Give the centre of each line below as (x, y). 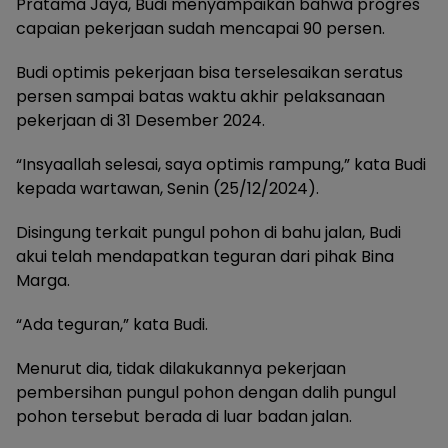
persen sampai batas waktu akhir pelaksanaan (200, 96)
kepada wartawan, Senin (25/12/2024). (167, 188)
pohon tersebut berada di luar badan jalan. (184, 416)
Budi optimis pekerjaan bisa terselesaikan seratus (209, 72)
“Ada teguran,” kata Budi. (112, 324)
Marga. (43, 280)
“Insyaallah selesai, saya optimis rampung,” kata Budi (221, 164)
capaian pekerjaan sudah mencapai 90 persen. (200, 28)
